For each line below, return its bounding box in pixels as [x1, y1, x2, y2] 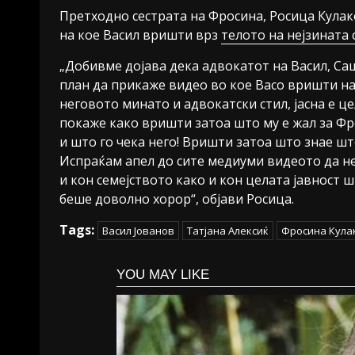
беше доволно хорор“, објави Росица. [59, 190, 294, 208]
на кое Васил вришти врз [59, 26, 221, 44]
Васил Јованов [102, 223, 174, 239]
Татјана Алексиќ [187, 223, 269, 239]
